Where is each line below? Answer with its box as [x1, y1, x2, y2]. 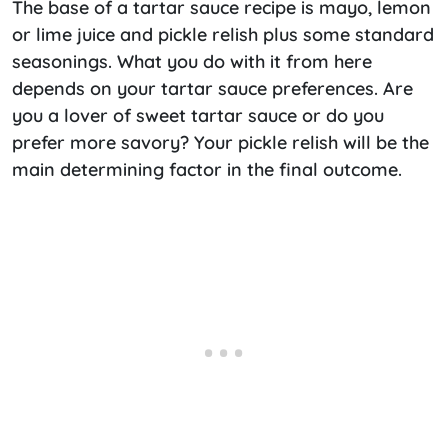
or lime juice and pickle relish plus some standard [12, 23, 434, 47]
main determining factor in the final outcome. [12, 158, 402, 182]
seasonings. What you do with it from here [12, 50, 372, 74]
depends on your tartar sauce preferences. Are [12, 77, 413, 101]
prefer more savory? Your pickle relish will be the [12, 131, 429, 155]
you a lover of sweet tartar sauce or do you [12, 104, 384, 128]
